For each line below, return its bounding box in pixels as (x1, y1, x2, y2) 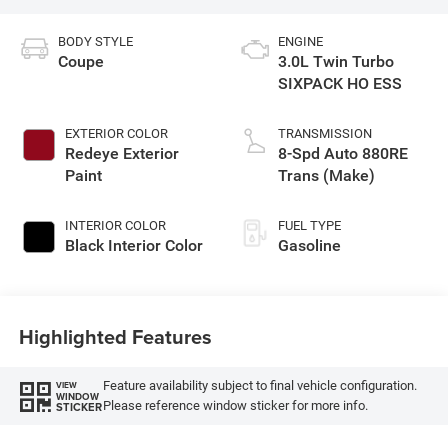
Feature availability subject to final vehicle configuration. (102, 378, 417, 394)
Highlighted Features (18, 322, 212, 352)
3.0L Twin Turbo (278, 51, 394, 71)
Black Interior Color (64, 235, 203, 255)
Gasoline (278, 235, 341, 255)
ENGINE (278, 33, 323, 49)
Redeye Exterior (64, 143, 179, 163)
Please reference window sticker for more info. (102, 398, 368, 414)
